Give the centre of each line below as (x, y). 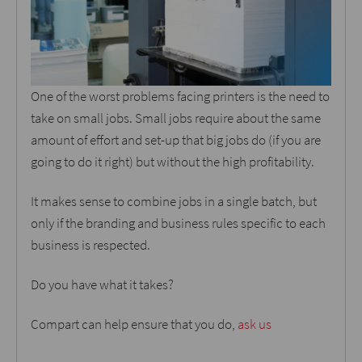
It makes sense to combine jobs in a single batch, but (174, 202)
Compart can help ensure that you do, (134, 324)
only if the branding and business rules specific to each (178, 223)
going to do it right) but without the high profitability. (173, 162)
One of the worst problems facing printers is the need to (180, 97)
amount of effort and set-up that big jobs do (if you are (176, 140)
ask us (255, 324)
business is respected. (90, 245)
